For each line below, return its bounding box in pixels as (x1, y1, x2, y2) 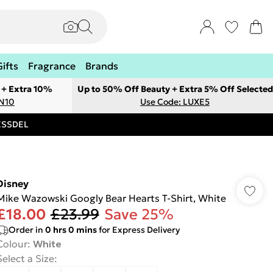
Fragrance (28, 60, 76, 72)
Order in (8, 224, 45, 235)
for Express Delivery (96, 224, 180, 235)
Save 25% (104, 205, 174, 224)
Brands (85, 60, 118, 72)
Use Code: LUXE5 (140, 96, 210, 107)
